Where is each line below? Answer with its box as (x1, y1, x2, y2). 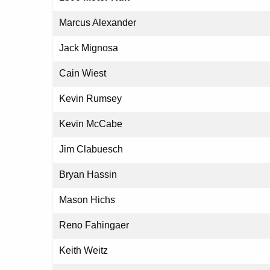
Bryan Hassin (59, 169, 117, 180)
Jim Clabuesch (59, 144, 123, 155)
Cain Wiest (59, 68, 106, 79)
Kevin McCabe (59, 119, 122, 130)
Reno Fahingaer (59, 220, 129, 231)
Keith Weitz (59, 245, 108, 256)
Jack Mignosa (59, 43, 118, 54)
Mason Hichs (59, 195, 115, 206)
